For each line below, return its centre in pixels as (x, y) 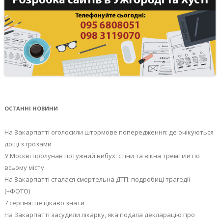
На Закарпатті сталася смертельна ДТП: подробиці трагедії (97, 179)
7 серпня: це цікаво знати (44, 203)
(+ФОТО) (17, 191)
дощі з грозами (28, 144)
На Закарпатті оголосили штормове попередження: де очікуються (109, 132)
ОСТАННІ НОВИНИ (31, 109)
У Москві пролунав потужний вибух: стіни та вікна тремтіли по (102, 156)
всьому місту (24, 168)
